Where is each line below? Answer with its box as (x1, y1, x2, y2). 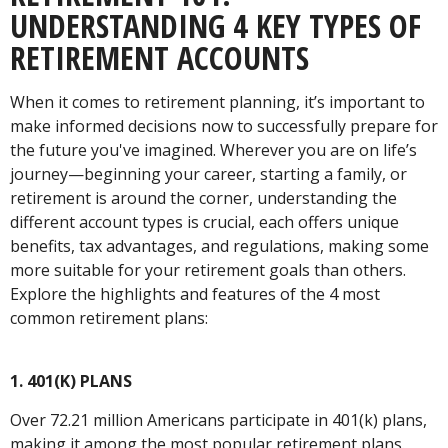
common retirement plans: (10, 307, 208, 329)
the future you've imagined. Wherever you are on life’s (10, 139, 417, 161)
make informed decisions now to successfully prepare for (10, 115, 438, 137)
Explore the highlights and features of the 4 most (10, 283, 380, 305)
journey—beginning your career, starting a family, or (10, 163, 407, 185)
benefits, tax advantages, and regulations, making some (10, 235, 429, 257)
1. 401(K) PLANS (10, 370, 132, 392)
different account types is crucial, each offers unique (10, 211, 399, 233)
